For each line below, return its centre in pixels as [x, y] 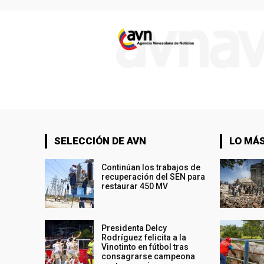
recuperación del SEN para [154, 176]
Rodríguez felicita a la [144, 238]
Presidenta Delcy [134, 228]
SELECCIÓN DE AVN [100, 141]
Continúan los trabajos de [151, 167]
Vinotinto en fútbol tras [145, 247]
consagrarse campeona [148, 257]
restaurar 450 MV [135, 186]
